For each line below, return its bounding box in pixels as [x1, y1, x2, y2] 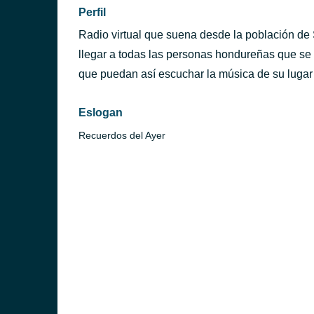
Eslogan [78, 107, 123, 118]
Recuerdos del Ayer [78, 130, 165, 141]
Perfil [78, 6, 106, 18]
